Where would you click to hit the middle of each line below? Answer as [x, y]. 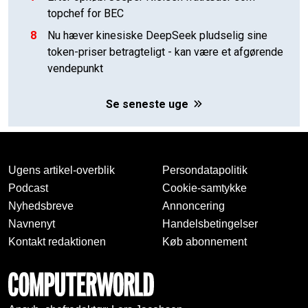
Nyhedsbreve [41, 206]
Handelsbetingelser [210, 224]
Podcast [28, 188]
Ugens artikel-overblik [62, 170]
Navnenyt [32, 224]
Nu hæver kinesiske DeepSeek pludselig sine [157, 36]
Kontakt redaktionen [57, 242]
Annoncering [194, 206]
